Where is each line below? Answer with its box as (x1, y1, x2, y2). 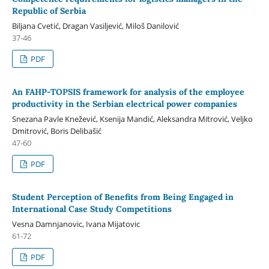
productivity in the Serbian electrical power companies (11, 98, 237, 110)
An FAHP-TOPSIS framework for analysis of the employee (11, 86, 244, 98)
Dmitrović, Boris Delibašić (11, 125, 101, 137)
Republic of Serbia (11, 5, 86, 17)
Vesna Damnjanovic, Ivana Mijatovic (11, 219, 140, 230)
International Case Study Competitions (11, 204, 172, 215)
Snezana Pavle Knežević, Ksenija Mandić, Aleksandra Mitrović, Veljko (11, 113, 253, 125)
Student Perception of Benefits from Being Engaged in (11, 192, 234, 203)
